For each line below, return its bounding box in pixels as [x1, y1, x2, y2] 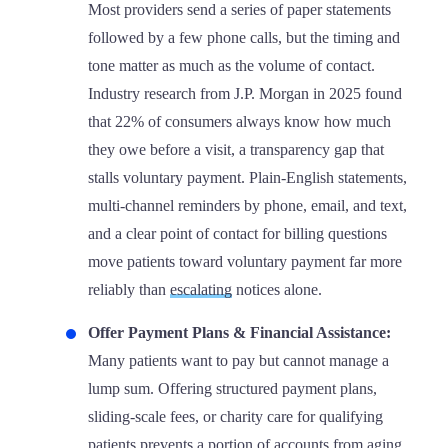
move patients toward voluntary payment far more [88, 253, 402, 270]
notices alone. [232, 281, 322, 298]
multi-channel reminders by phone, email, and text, [88, 197, 407, 214]
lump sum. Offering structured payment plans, [88, 380, 377, 397]
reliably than [88, 281, 170, 298]
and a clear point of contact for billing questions [88, 225, 387, 242]
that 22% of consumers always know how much [88, 113, 391, 130]
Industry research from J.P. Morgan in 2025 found [88, 85, 402, 102]
